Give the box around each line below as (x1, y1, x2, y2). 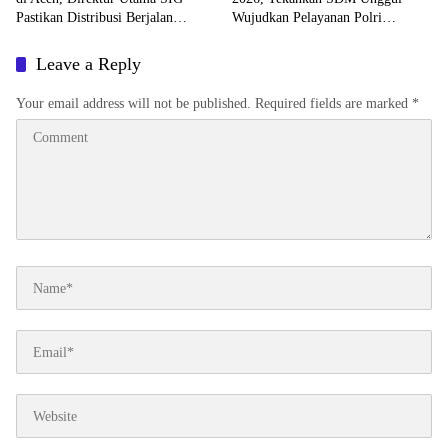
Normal (16, 29, 59, 44)
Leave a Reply (36, 54, 141, 74)
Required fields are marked (255, 96, 412, 111)
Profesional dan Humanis (232, 29, 374, 44)
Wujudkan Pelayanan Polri (232, 10, 382, 25)
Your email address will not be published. (16, 96, 251, 111)
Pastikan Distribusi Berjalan (16, 10, 173, 25)
